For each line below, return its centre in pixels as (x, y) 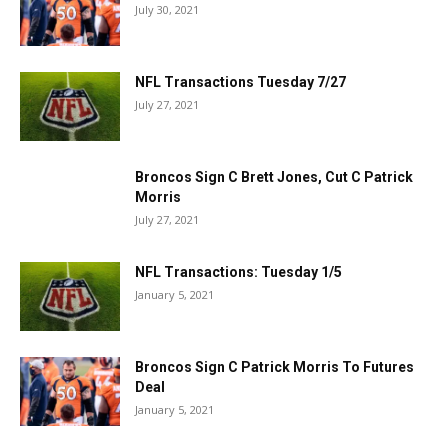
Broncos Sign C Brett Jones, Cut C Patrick (274, 177)
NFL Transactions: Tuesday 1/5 (238, 272)
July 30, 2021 (167, 9)
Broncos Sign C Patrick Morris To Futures (274, 367)
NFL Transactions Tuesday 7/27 (240, 82)
